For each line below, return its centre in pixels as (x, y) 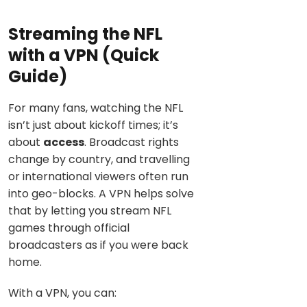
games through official (69, 228)
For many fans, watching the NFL (96, 108)
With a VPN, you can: (62, 293)
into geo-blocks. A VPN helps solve (101, 193)
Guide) (38, 76)
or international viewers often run (98, 176)
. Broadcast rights (132, 142)
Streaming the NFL (85, 34)
